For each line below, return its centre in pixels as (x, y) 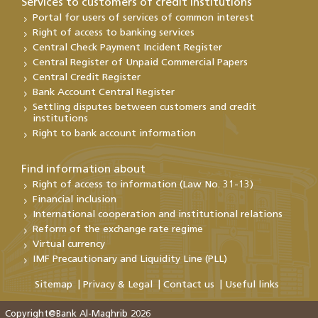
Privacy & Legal (118, 285)
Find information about (83, 169)
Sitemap (54, 285)
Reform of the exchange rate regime (118, 229)
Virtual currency (69, 244)
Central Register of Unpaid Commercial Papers (140, 62)
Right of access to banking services (114, 33)
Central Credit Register (87, 77)
